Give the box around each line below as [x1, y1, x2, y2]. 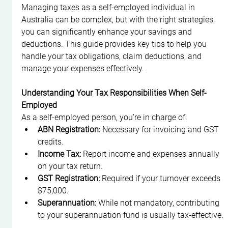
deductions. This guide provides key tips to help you [21, 39, 209, 49]
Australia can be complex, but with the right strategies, [21, 14, 217, 24]
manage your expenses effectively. [21, 63, 145, 73]
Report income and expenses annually [81, 149, 222, 159]
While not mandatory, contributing [96, 197, 222, 208]
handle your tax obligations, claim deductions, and [21, 51, 204, 61]
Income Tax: [38, 149, 81, 159]
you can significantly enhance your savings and [21, 26, 194, 37]
